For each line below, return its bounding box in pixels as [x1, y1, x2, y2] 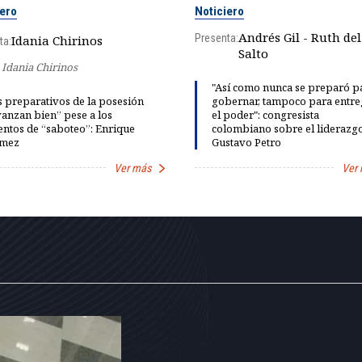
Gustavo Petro [211, 135, 281, 150]
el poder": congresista [211, 107, 319, 123]
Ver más [114, 161, 152, 175]
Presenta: [195, 31, 239, 44]
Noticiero [195, 3, 245, 19]
